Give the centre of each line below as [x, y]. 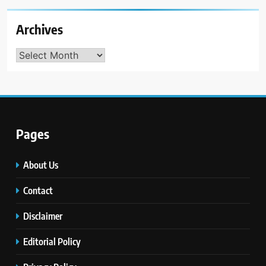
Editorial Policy [53, 241]
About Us [41, 164]
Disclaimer [43, 216]
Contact [38, 190]
